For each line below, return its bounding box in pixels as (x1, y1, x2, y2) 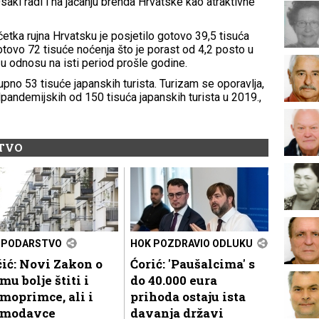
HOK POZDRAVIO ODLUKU (130, 237, 253, 249)
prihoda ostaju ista (130, 288, 246, 305)
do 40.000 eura (130, 271, 217, 288)
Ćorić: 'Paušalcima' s (130, 255, 255, 272)
